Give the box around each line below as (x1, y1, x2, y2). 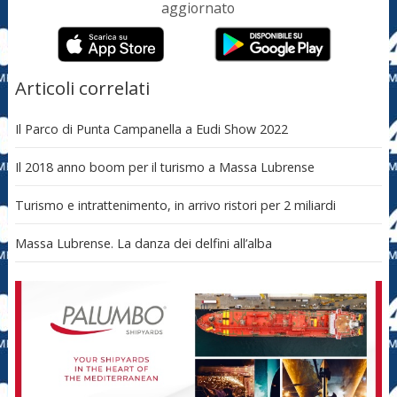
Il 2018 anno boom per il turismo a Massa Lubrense (14, 158, 315, 175)
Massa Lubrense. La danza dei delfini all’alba (14, 234, 272, 252)
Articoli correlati (14, 74, 150, 100)
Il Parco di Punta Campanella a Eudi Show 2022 (14, 120, 288, 137)
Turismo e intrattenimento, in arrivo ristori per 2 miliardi (14, 196, 336, 214)
